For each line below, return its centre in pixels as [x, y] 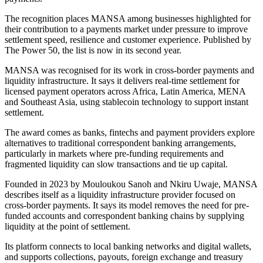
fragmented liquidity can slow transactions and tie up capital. [116, 164]
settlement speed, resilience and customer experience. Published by [128, 40]
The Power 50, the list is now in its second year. [93, 50]
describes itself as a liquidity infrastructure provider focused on [120, 195]
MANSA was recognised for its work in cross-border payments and [129, 70]
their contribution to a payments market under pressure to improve [126, 29]
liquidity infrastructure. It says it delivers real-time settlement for [122, 81]
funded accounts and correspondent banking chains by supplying [124, 216]
